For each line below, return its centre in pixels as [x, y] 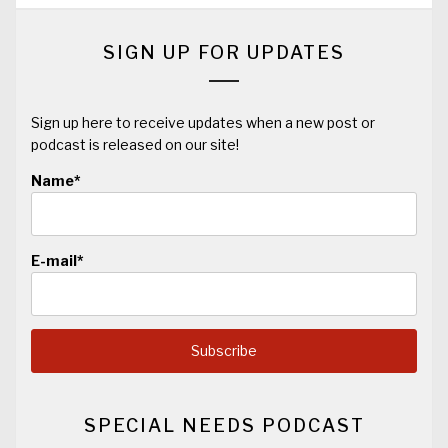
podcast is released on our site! [135, 145]
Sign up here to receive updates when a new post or [203, 123]
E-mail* [57, 260]
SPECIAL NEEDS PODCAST [224, 426]
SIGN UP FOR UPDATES [224, 53]
